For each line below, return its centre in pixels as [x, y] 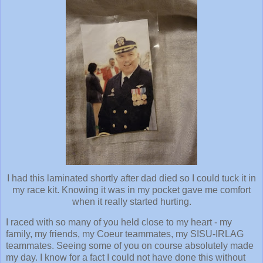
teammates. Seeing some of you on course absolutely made [130, 246]
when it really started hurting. [131, 201]
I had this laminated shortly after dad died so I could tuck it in [131, 178]
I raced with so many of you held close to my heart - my [119, 222]
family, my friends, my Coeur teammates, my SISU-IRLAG [125, 234]
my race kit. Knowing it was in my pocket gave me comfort [131, 190]
